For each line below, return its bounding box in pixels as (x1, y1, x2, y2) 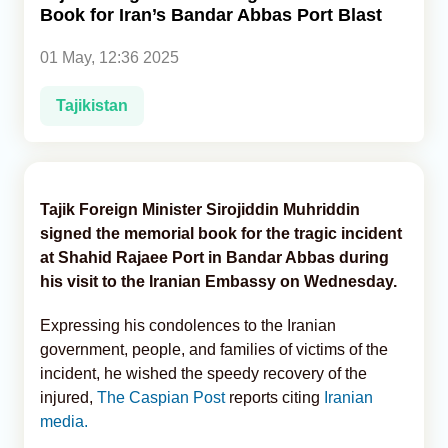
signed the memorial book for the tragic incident (40, 224, 402, 242)
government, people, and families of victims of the (40, 340, 388, 358)
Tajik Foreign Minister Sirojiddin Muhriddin (40, 200, 360, 218)
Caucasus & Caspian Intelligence (24, 78, 250, 94)
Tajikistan (56, 96, 128, 114)
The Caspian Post (97, 388, 229, 406)
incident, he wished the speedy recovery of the (40, 364, 367, 382)
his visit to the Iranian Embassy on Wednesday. (40, 272, 397, 290)
